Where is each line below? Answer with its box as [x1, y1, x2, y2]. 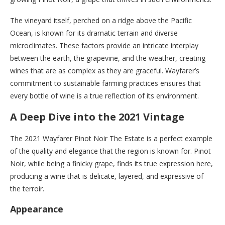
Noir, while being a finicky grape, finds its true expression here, [10, 158, 213, 168]
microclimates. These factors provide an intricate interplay [10, 40, 198, 50]
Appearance [10, 202, 63, 215]
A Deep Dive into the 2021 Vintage [10, 109, 184, 124]
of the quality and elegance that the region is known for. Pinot [10, 146, 211, 156]
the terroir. [10, 183, 44, 193]
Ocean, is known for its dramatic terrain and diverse [10, 28, 178, 38]
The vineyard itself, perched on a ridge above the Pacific [10, 15, 192, 25]
